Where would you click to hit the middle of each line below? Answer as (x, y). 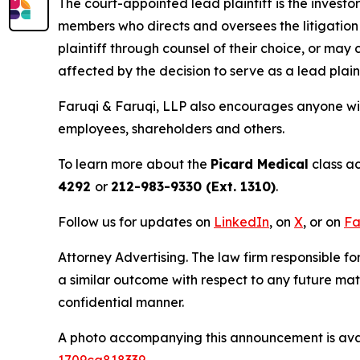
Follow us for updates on (136, 221)
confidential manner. (121, 302)
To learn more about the (134, 164)
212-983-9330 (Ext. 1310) (193, 186)
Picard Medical (260, 164)
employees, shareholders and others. (171, 128)
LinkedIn (241, 221)
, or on (323, 221)
